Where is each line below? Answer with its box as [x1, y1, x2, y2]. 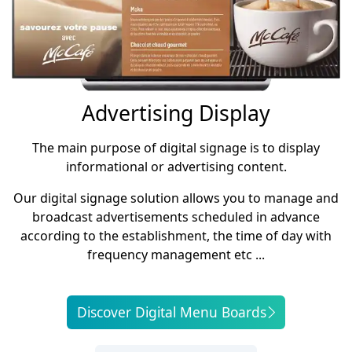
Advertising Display [82, 99, 270, 128]
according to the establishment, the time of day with [20, 227, 332, 245]
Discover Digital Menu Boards [77, 302, 267, 322]
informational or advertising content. [65, 158, 287, 176]
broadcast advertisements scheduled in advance [32, 208, 320, 226]
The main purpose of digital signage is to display [32, 139, 320, 157]
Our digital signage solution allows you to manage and [13, 189, 339, 207]
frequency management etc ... [87, 246, 265, 264]
